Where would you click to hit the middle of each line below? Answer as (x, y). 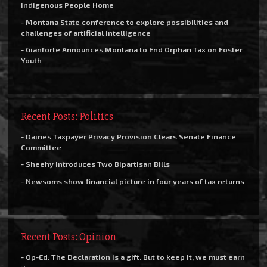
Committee (41, 147)
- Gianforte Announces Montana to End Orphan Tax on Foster (132, 50)
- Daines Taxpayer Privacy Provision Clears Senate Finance (128, 136)
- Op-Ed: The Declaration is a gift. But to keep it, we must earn (133, 257)
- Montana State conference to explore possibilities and (125, 22)
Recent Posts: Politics (67, 116)
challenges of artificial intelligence (86, 32)
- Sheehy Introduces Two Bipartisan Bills (95, 164)
